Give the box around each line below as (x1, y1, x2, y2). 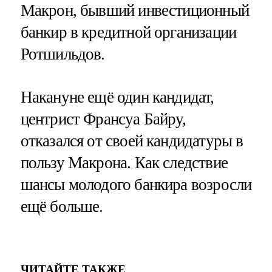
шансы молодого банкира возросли (20, 175, 252, 194)
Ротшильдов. (20, 44, 105, 63)
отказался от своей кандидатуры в (20, 131, 243, 150)
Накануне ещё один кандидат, (20, 87, 214, 106)
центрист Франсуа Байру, (20, 109, 186, 128)
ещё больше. (20, 197, 103, 216)
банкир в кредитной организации (20, 22, 237, 41)
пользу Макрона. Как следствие (20, 153, 228, 172)
